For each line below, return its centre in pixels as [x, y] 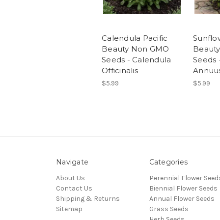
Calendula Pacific [135, 38]
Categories [168, 162]
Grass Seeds [169, 209]
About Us [70, 178]
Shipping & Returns [88, 199]
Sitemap [69, 209]
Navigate [72, 162]
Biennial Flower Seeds [183, 189]
